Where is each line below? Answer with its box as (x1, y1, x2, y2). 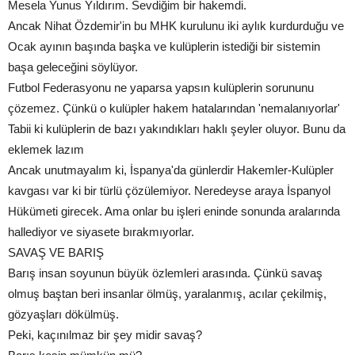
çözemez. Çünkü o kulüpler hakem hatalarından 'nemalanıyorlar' (8, 101, 340, 116)
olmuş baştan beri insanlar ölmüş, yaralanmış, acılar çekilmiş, (8, 287, 326, 301)
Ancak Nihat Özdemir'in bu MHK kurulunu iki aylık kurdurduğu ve (8, 19, 344, 33)
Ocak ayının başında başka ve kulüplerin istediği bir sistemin (8, 40, 320, 54)
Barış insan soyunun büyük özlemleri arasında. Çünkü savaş (8, 266, 323, 281)
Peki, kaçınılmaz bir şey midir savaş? (8, 328, 202, 342)
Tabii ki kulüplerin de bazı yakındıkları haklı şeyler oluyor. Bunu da (8, 122, 345, 136)
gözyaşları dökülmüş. (8, 307, 119, 322)
